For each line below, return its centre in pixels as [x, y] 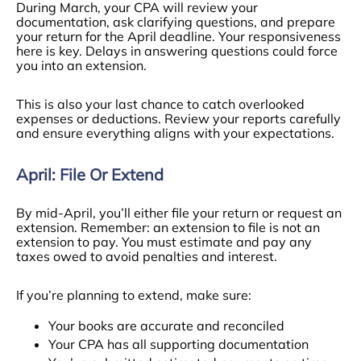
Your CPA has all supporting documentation [178, 344]
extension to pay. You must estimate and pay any [164, 242]
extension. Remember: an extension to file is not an [168, 227]
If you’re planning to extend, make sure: [134, 295]
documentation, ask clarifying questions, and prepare [176, 22]
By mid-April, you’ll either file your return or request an [179, 213]
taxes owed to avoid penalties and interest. [147, 256]
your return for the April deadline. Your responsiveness [178, 36]
